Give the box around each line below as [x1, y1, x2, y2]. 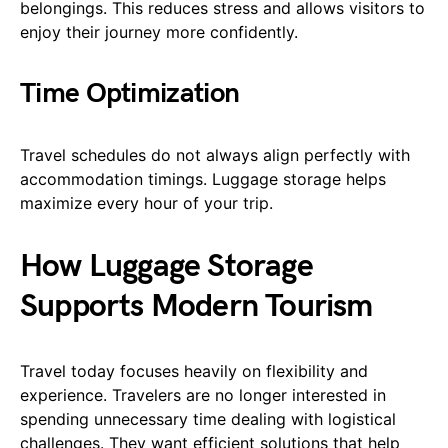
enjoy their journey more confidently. [20, 22, 298, 43]
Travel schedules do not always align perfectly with [20, 145, 410, 166]
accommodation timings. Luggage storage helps [20, 169, 386, 190]
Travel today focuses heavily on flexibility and [20, 361, 368, 382]
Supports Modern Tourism [20, 287, 373, 327]
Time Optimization [20, 77, 240, 111]
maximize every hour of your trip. [20, 193, 273, 214]
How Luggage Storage [20, 247, 313, 287]
